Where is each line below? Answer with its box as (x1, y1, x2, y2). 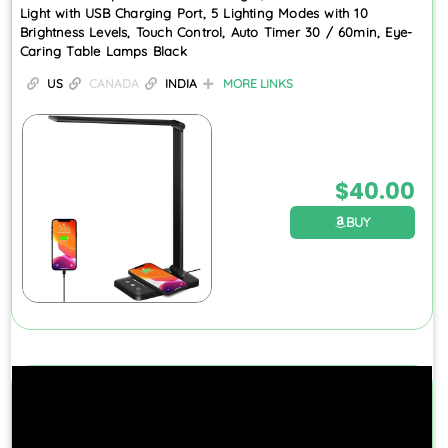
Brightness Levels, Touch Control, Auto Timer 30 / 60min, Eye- (20, 23, 413, 40)
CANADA (89, 75, 139, 91)
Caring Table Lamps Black (20, 42, 187, 59)
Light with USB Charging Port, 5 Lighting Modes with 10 (20, 4, 368, 21)
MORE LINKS (223, 75, 293, 91)
